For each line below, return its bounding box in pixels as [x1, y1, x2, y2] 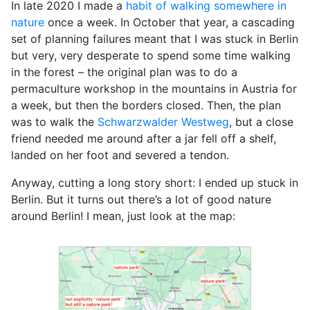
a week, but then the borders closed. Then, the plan [11, 98, 281, 112]
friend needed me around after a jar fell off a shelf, [11, 131, 276, 145]
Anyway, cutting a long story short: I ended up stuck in [11, 176, 298, 190]
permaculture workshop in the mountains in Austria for [11, 82, 297, 95]
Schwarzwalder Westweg [98, 115, 229, 129]
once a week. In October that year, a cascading [44, 15, 295, 29]
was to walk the [11, 115, 98, 129]
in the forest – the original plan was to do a [11, 65, 237, 79]
